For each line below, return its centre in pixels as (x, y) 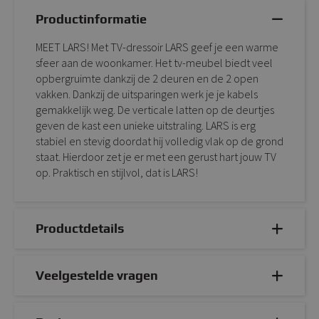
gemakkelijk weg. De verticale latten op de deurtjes (155, 110)
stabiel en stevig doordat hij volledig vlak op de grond (159, 141)
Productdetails (80, 229)
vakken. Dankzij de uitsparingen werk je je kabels (147, 94)
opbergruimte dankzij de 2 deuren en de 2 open (147, 79)
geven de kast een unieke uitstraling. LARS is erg (146, 126)
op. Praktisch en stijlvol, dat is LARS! (117, 173)
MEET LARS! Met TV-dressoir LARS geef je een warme (157, 47)
